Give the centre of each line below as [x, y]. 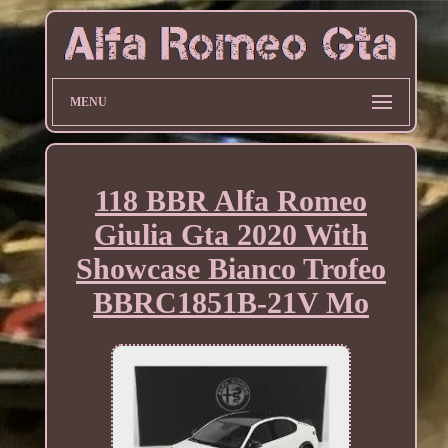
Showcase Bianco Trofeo [230, 268]
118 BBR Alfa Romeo [230, 200]
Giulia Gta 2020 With [230, 234]
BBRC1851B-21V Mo [230, 302]
